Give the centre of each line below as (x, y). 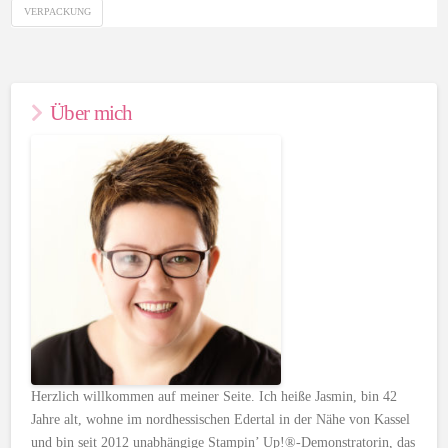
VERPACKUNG (57, 12)
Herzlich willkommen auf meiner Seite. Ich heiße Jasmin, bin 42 (214, 396)
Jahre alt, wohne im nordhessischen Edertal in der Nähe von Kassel (221, 419)
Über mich (91, 113)
